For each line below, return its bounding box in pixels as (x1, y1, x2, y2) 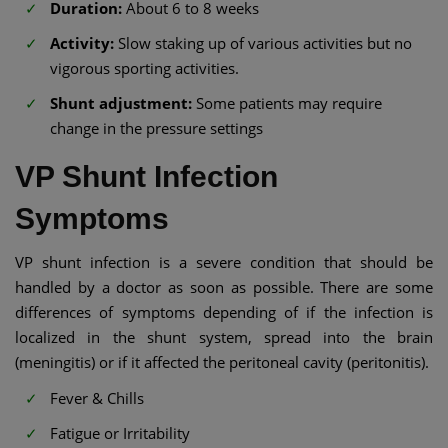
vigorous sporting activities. (50, 58, 239, 78)
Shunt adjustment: (50, 93, 196, 113)
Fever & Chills (50, 387, 144, 408)
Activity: (50, 33, 118, 53)
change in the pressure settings (50, 118, 263, 138)
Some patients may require (196, 93, 382, 113)
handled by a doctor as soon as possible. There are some (15, 277, 433, 297)
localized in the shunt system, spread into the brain (15, 327, 433, 347)
